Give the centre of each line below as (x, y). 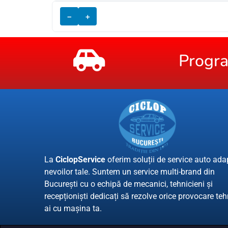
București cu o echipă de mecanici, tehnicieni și (129, 184)
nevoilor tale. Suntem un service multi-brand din (130, 172)
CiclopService (81, 159)
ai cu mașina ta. (73, 208)
